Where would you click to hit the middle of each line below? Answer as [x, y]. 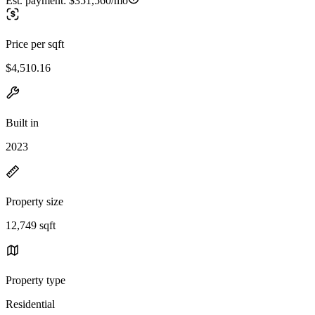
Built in [22, 122]
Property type [36, 280]
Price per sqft [35, 44]
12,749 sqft [31, 225]
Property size [34, 201]
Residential [30, 304]
